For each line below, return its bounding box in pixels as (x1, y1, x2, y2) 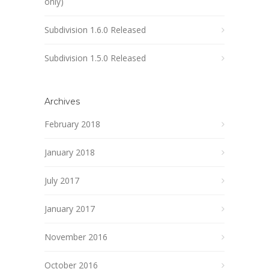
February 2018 (44, 118, 100, 130)
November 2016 (44, 231, 107, 243)
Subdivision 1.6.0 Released (44, 24, 146, 35)
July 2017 (44, 175, 79, 186)
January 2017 (44, 203, 95, 214)
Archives (44, 96, 80, 107)
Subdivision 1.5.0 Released (44, 52, 146, 64)
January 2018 (44, 147, 95, 158)
